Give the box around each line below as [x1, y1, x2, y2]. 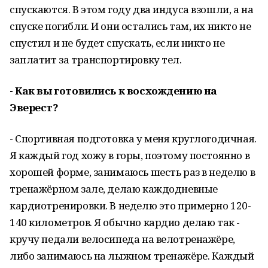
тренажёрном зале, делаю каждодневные [10, 182, 218, 196]
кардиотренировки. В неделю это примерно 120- [10, 199, 251, 212]
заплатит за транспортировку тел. [10, 53, 182, 66]
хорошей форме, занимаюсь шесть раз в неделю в [10, 165, 255, 179]
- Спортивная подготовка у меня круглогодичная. [10, 132, 257, 145]
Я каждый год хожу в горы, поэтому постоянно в [10, 148, 250, 162]
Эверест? [10, 100, 59, 114]
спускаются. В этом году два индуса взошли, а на [10, 2, 254, 16]
